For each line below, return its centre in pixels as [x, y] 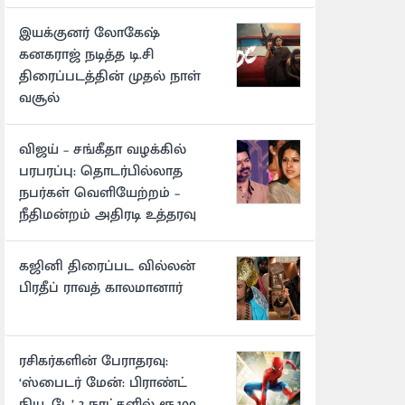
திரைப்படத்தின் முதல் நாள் [110, 76]
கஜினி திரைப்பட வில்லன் [107, 266]
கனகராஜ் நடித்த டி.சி [86, 54]
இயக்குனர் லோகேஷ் [89, 33]
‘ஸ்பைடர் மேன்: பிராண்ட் [103, 382]
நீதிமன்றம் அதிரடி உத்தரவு [108, 214]
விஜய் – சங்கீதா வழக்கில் [103, 149]
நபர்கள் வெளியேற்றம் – [99, 193]
